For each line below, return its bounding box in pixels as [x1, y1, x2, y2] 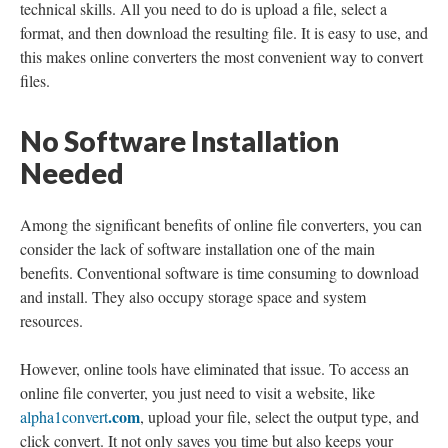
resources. [20, 310, 83, 331]
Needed [20, 156, 124, 190]
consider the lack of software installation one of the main [20, 238, 375, 259]
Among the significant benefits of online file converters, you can [20, 214, 422, 235]
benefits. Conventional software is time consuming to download [20, 262, 419, 283]
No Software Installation [20, 124, 339, 158]
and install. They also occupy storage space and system [20, 286, 366, 307]
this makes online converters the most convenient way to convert [20, 46, 423, 67]
